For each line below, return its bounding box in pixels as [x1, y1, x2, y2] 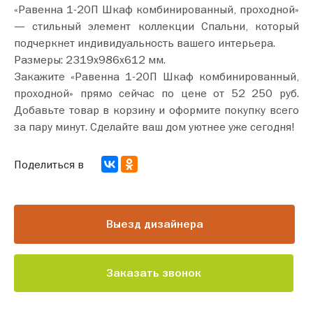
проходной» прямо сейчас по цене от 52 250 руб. [14, 85, 299, 100]
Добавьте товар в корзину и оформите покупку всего [14, 102, 299, 117]
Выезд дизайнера [105, 217, 203, 231]
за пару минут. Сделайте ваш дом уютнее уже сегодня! [14, 119, 295, 133]
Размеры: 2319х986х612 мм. [14, 52, 168, 66]
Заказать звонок [106, 265, 201, 280]
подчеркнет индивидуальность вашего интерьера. [14, 35, 278, 50]
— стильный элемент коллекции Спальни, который [14, 18, 299, 33]
